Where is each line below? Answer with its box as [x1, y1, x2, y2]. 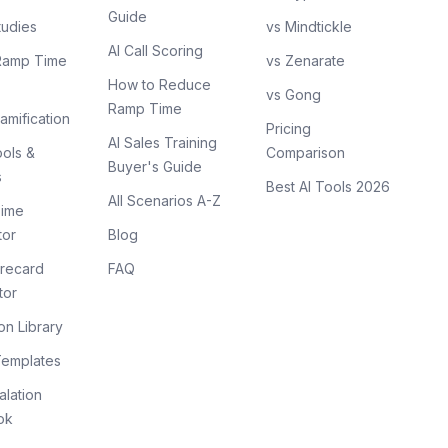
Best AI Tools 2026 [266, 178, 390, 195]
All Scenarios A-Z [108, 192, 221, 209]
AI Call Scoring [108, 42, 203, 59]
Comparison [266, 144, 345, 161]
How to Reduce [108, 76, 211, 93]
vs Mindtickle [266, 18, 352, 35]
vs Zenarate [266, 52, 345, 69]
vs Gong [266, 86, 321, 103]
